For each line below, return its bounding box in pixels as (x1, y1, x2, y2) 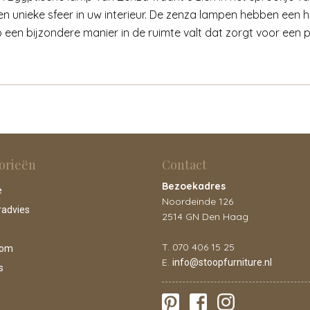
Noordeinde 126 (162, 195, 233, 208)
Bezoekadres (162, 180, 226, 192)
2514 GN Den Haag (162, 210, 248, 223)
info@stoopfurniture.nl (172, 257, 272, 268)
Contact (162, 156, 207, 173)
